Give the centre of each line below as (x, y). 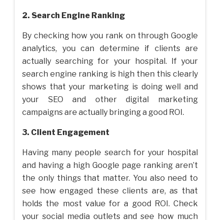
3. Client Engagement (66, 133)
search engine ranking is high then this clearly (110, 74)
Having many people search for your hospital (110, 153)
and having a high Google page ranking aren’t (110, 165)
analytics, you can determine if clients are (110, 49)
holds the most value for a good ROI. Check (110, 204)
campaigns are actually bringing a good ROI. (103, 112)
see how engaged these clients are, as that (110, 191)
